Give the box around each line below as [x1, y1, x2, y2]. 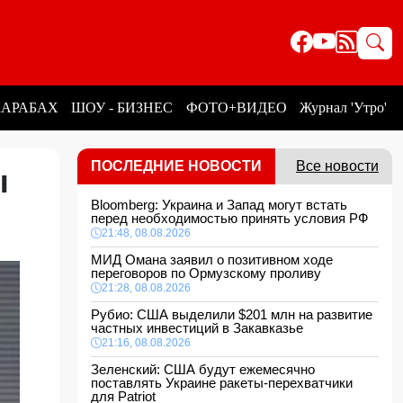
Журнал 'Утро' [299, 100, 387, 115]
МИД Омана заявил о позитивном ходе [91, 252, 333, 267]
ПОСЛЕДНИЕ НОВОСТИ [91, 158, 262, 174]
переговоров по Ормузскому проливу [91, 265, 328, 281]
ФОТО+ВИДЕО [185, 100, 287, 115]
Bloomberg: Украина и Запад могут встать [91, 197, 347, 212]
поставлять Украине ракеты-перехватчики [91, 375, 353, 390]
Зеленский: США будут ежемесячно [91, 362, 315, 377]
